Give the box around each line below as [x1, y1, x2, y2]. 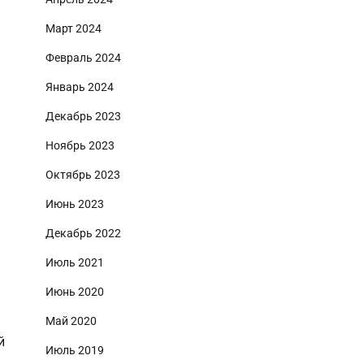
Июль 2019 [45, 344, 104, 357]
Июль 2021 [45, 256, 104, 269]
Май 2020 [45, 314, 97, 327]
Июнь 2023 [45, 197, 104, 210]
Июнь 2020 [45, 285, 104, 298]
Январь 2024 [45, 80, 114, 93]
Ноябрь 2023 [45, 139, 115, 152]
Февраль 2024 [45, 51, 121, 64]
